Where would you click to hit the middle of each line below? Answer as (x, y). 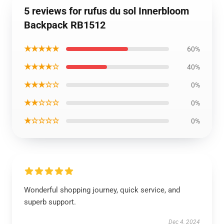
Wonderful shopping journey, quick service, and (102, 190)
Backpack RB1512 (65, 25)
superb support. (50, 202)
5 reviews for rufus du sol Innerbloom (106, 11)
